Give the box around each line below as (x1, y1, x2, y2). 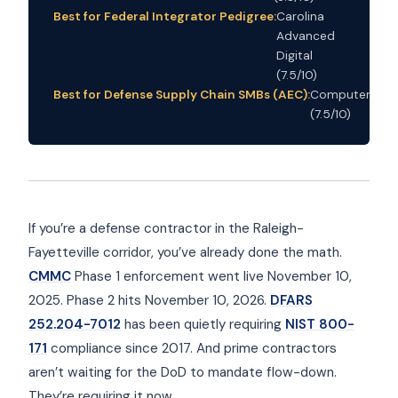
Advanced (276, 27, 335, 44)
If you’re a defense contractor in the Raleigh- (28, 219, 304, 237)
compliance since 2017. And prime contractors (47, 338, 337, 357)
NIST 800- (285, 314, 354, 333)
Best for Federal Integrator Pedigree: (53, 7, 276, 24)
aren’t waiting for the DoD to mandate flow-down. (28, 362, 337, 381)
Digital (276, 46, 313, 63)
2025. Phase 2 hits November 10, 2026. (28, 291, 270, 309)
